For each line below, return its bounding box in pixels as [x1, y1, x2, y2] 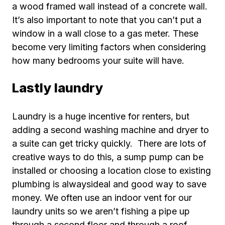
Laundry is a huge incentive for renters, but [12, 110, 189, 122]
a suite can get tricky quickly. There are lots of [12, 138, 206, 149]
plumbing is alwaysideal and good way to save [12, 178, 206, 189]
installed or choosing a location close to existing [12, 165, 211, 176]
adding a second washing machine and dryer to [12, 124, 209, 135]
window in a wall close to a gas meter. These [12, 28, 198, 39]
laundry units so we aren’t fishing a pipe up [12, 205, 190, 216]
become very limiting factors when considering [12, 41, 206, 52]
